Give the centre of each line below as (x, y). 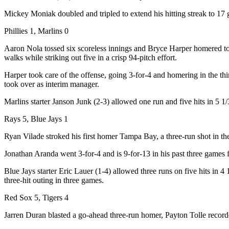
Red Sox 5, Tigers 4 (36, 197)
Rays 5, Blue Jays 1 (36, 119)
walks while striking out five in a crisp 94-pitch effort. (90, 57)
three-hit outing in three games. (54, 180)
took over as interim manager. (52, 84)
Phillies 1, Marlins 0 (36, 31)
